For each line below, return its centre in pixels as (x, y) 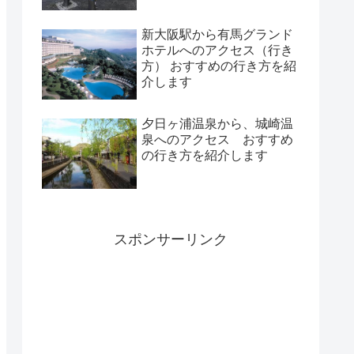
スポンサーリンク (171, 240)
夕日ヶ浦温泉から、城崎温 (217, 123)
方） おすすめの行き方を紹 (219, 66)
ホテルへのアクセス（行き (217, 50)
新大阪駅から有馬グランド (217, 34)
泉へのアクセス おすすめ (217, 139)
